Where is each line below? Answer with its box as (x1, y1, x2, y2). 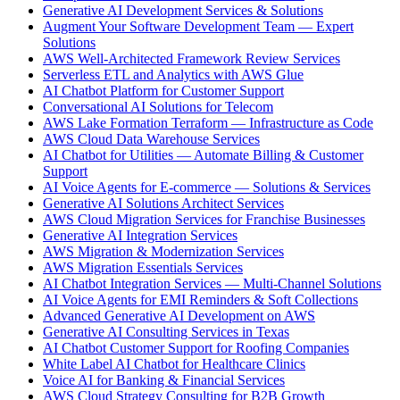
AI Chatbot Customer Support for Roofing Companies (43, 340, 349, 356)
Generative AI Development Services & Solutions (43, 3, 323, 19)
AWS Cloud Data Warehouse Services (43, 131, 260, 147)
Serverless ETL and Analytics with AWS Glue (43, 67, 304, 83)
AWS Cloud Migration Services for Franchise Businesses (43, 212, 365, 228)
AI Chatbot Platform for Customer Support (43, 83, 284, 99)
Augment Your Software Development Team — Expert (43, 19, 354, 35)
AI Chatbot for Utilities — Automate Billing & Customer (43, 147, 363, 163)
